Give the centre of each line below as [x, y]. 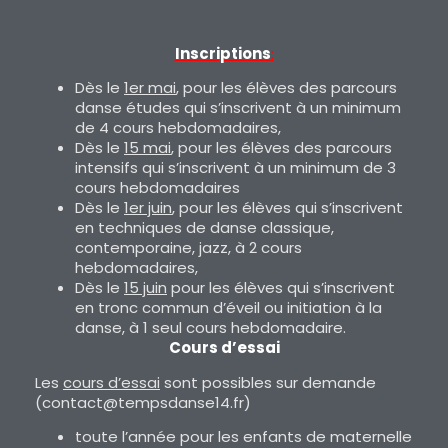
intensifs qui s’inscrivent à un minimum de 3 [235, 168]
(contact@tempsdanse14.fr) [143, 402]
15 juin [145, 288]
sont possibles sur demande [268, 382]
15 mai [147, 148]
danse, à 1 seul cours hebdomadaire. [210, 328]
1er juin [148, 208]
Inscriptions [222, 53]
